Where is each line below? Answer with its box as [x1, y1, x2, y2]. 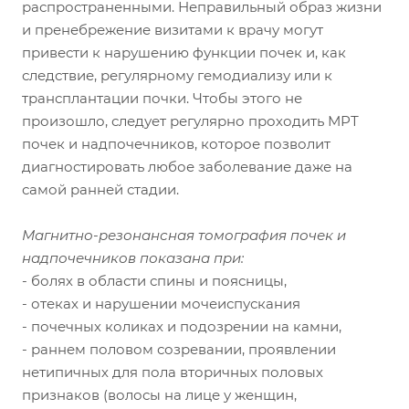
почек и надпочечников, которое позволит [22, 134, 330, 152]
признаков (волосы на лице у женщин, [22, 385, 297, 404]
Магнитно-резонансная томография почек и [22, 225, 346, 244]
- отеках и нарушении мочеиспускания [22, 294, 300, 312]
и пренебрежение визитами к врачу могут [22, 20, 323, 38]
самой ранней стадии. [22, 180, 179, 198]
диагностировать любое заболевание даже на [22, 157, 352, 175]
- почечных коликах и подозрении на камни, [22, 317, 341, 335]
